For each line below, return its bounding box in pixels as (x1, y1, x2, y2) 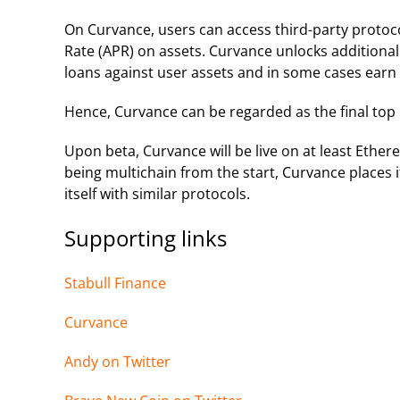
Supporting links (64, 222, 227, 253)
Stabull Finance (64, 272, 166, 293)
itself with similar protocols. (64, 183, 250, 204)
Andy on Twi (64, 351, 146, 371)
